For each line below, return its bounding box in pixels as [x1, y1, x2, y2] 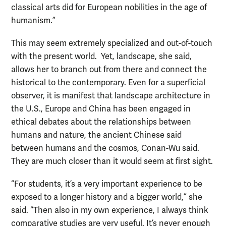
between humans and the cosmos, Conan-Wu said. [11, 143, 199, 154]
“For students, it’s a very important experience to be [11, 179, 202, 190]
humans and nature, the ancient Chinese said [11, 130, 182, 141]
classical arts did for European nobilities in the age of [11, 2, 207, 13]
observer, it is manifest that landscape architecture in [11, 91, 210, 101]
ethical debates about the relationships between [11, 117, 191, 128]
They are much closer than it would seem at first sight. [11, 156, 213, 167]
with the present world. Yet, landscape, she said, [11, 51, 192, 62]
